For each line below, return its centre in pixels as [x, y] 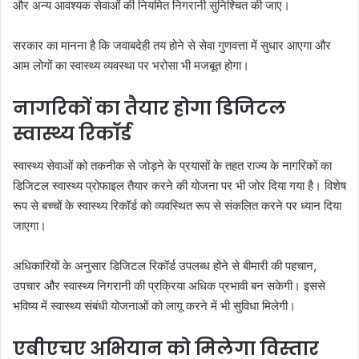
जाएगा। [30, 226]
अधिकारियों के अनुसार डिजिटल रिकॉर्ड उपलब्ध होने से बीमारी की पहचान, [165, 266]
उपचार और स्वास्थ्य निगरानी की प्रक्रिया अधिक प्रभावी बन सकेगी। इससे [169, 286]
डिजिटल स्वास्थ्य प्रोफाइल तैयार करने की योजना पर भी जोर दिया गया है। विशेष [179, 186]
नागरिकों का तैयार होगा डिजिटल [149, 108]
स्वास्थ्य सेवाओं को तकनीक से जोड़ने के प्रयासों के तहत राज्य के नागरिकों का [172, 165]
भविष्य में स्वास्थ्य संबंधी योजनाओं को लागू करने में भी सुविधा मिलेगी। [154, 306]
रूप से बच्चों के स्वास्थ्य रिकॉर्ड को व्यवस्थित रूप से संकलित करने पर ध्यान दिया [177, 206]
